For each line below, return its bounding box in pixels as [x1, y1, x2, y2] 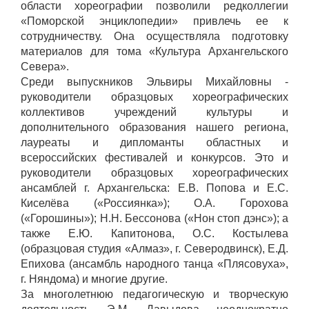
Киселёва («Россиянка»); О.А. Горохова [21, 197, 288, 210]
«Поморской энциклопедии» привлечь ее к [21, 15, 288, 28]
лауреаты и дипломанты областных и [21, 137, 288, 149]
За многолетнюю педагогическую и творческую [21, 288, 288, 301]
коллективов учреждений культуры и [21, 106, 288, 119]
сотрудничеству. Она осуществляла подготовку [21, 30, 288, 43]
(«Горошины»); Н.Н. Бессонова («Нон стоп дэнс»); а [21, 212, 288, 225]
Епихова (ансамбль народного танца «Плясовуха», [21, 258, 288, 270]
